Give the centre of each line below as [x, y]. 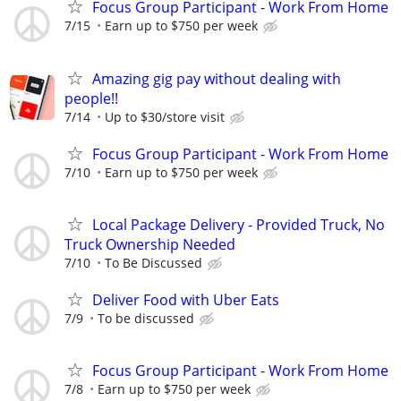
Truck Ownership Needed [150, 244]
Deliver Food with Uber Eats [186, 300]
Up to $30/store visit [165, 116]
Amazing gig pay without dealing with [217, 78]
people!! [91, 98]
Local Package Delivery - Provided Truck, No [239, 224]
